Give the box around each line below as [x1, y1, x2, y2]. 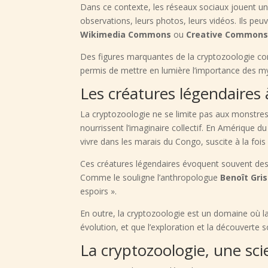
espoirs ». [80, 185, 117, 197]
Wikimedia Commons [80, 29, 172, 41]
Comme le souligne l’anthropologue [80, 172, 221, 184]
